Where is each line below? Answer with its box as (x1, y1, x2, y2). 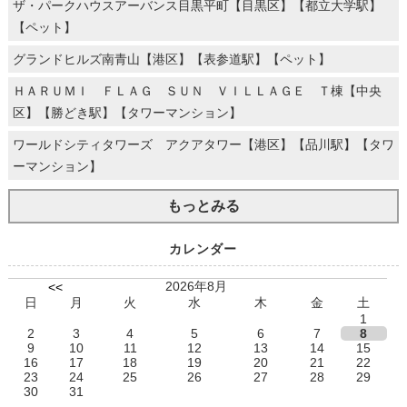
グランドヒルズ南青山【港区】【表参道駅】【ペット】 (12, 52, 331, 67)
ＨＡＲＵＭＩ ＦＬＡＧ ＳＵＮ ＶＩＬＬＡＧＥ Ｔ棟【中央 (12, 84, 382, 99)
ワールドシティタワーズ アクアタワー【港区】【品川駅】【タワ (12, 137, 394, 153)
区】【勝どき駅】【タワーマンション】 (12, 105, 242, 121)
